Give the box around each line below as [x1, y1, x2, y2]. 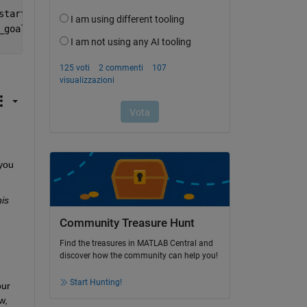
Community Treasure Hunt [59, 216, 195, 230]
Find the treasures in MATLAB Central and [59, 238, 213, 249]
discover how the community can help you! [59, 251, 218, 261]
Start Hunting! [69, 278, 122, 288]
